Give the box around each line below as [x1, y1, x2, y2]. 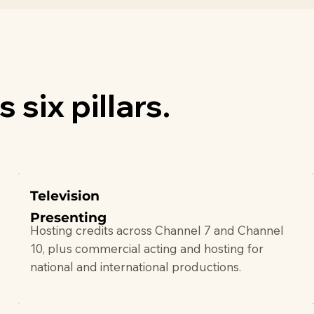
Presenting [30, 209, 107, 226]
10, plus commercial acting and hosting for [30, 240, 264, 256]
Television [30, 187, 100, 204]
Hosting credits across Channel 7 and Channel [30, 222, 285, 238]
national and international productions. [30, 259, 242, 274]
